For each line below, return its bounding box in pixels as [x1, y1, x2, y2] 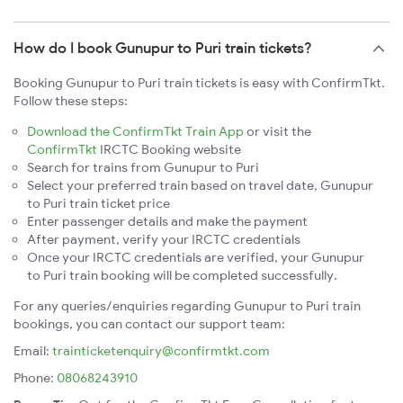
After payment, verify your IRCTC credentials [27, 231, 300, 248]
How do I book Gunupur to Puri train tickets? [13, 39, 312, 58]
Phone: [13, 370, 57, 387]
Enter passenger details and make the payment [27, 213, 308, 230]
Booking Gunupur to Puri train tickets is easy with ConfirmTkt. [13, 75, 385, 92]
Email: [13, 343, 52, 360]
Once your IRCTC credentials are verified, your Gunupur [27, 249, 364, 266]
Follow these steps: [13, 93, 128, 110]
